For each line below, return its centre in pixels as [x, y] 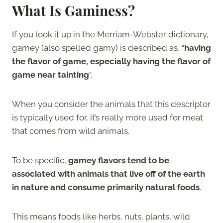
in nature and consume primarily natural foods [106, 187]
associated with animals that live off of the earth [109, 173]
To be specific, [40, 160]
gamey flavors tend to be [119, 160]
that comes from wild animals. [72, 131]
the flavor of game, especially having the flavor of [111, 61]
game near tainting [51, 74]
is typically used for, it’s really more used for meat [108, 117]
